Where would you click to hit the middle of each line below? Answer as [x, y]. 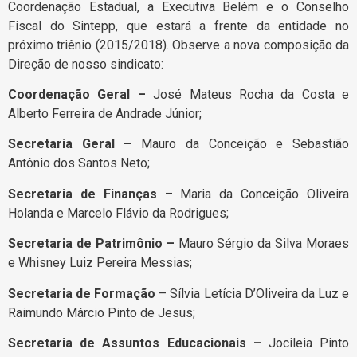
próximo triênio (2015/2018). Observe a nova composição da [178, 45]
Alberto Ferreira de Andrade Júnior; [105, 113]
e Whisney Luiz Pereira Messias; [100, 263]
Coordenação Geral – [77, 94]
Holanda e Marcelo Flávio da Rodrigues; [118, 213]
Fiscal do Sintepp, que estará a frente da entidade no [178, 25]
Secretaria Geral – [75, 144]
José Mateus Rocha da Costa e [247, 94]
